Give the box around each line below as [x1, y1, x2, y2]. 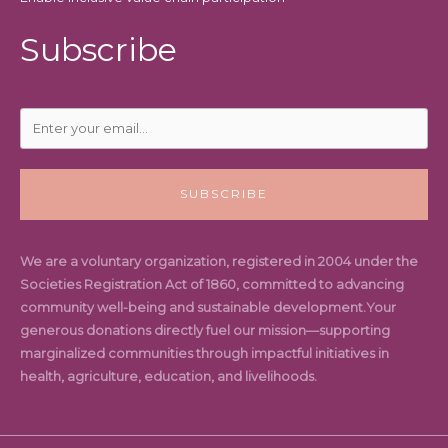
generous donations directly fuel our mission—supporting [20, 323, 390, 339]
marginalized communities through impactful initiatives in [20, 346, 389, 362]
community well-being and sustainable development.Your [20, 300, 396, 316]
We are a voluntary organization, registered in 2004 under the [20, 254, 418, 270]
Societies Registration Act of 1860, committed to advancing [20, 277, 404, 293]
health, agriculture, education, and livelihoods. [20, 369, 317, 385]
